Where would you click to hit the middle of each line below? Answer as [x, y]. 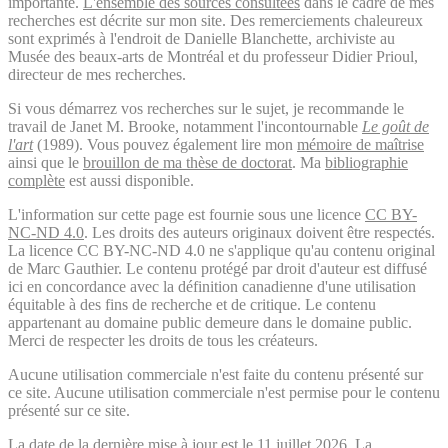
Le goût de [395, 126]
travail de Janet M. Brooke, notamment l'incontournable [185, 126]
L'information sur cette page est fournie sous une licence [186, 214]
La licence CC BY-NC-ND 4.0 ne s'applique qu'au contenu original [221, 250]
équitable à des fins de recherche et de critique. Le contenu [192, 304]
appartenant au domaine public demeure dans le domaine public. [210, 322]
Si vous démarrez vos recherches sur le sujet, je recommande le [206, 108]
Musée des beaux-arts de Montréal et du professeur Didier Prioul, [213, 56]
